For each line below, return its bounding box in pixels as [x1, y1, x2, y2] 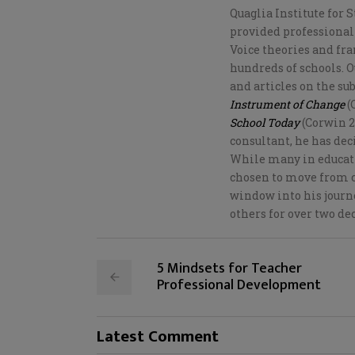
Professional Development [157, 273, 321, 297]
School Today [230, 114, 300, 130]
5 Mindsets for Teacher [157, 256, 302, 281]
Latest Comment [97, 322, 219, 350]
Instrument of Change [230, 96, 345, 112]
